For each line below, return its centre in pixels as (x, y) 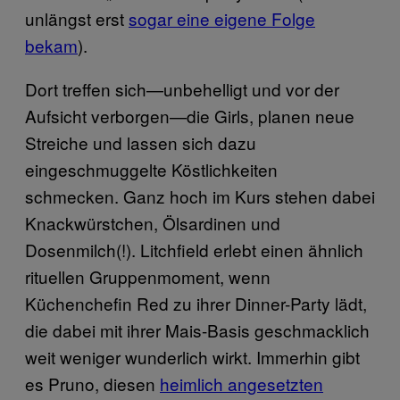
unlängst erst (77, 19)
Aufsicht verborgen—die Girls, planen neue (190, 116)
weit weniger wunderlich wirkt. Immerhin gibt (192, 357)
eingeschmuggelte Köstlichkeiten (151, 170)
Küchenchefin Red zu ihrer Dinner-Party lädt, (196, 304)
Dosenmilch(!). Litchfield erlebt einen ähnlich (194, 250)
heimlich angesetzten (242, 384)
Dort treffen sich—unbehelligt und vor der (182, 89)
